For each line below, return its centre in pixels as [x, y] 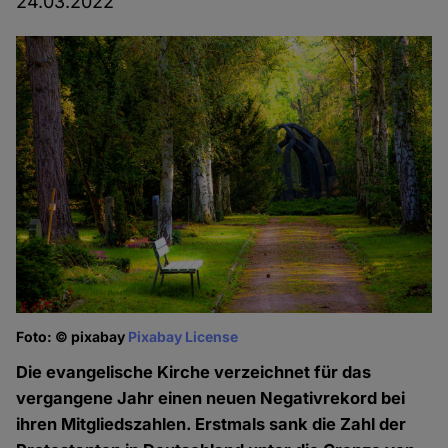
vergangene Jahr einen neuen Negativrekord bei [211, 398]
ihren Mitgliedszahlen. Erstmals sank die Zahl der [211, 424]
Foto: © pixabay [72, 337]
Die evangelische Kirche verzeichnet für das [194, 372]
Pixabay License [183, 337]
